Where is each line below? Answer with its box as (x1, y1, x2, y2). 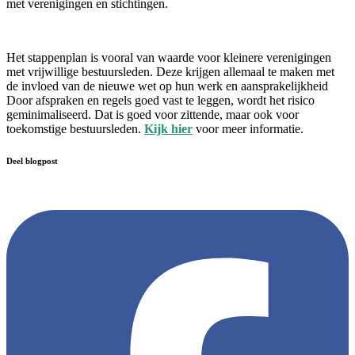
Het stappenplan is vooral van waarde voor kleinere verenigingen (6, 51, 331, 65)
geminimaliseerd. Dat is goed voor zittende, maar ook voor (6, 108, 299, 122)
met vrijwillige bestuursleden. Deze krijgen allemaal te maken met (6, 65, 334, 79)
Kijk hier (144, 122, 193, 136)
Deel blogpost (6, 156, 58, 166)
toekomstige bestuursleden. (6, 122, 144, 136)
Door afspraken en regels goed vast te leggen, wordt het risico (6, 94, 315, 108)
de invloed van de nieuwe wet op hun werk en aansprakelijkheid (6, 79, 328, 94)
